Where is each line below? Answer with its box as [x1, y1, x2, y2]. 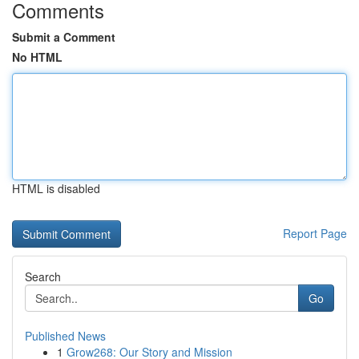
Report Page [283, 225, 347, 241]
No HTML [12, 49, 63, 65]
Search [25, 268, 61, 284]
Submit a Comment [12, 29, 115, 45]
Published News [25, 328, 106, 344]
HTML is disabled [12, 180, 100, 196]
